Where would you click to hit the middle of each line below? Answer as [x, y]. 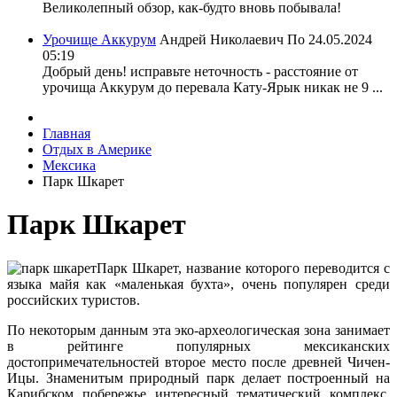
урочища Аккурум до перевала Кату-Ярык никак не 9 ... [213, 87]
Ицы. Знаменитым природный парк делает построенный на [198, 378]
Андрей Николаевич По [232, 39]
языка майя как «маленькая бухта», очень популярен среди [198, 284]
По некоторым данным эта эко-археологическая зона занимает [198, 330]
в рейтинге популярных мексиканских [198, 346]
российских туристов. [74, 300]
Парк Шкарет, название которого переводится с [243, 268]
